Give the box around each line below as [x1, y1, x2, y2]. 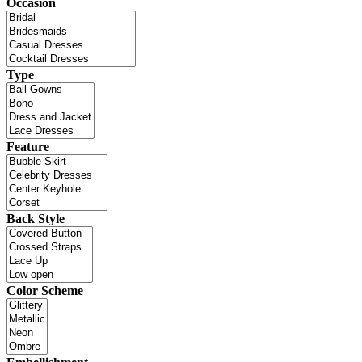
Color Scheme [6, 283, 83, 297]
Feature [6, 139, 49, 154]
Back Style [6, 211, 65, 225]
